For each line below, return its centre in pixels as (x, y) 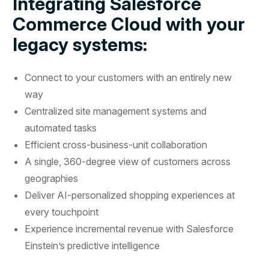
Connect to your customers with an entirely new (128, 77)
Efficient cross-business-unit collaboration (116, 144)
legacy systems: (80, 44)
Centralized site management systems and (116, 111)
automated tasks (61, 128)
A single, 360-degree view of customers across (128, 161)
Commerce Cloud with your (129, 24)
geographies (52, 178)
